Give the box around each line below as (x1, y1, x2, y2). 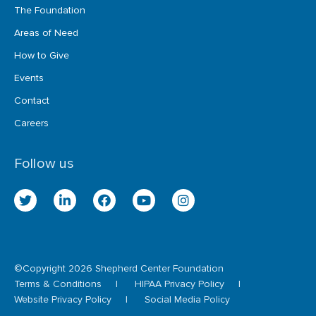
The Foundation (14, 4, 85, 16)
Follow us (14, 154, 75, 172)
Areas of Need (14, 26, 78, 39)
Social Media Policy (145, 293, 230, 305)
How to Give (14, 49, 69, 61)
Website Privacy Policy (14, 293, 111, 305)
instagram (182, 200, 226, 213)
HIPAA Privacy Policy (135, 277, 224, 290)
